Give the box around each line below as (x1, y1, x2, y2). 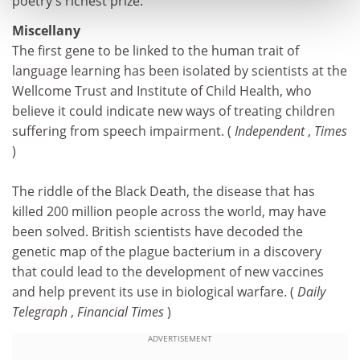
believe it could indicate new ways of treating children (12, 102, 335, 120)
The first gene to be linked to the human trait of (12, 42, 299, 59)
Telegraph (12, 303, 71, 321)
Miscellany (12, 22, 80, 39)
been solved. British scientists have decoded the (12, 223, 303, 240)
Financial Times (77, 303, 167, 321)
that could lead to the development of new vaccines (12, 263, 324, 280)
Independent (235, 122, 308, 140)
